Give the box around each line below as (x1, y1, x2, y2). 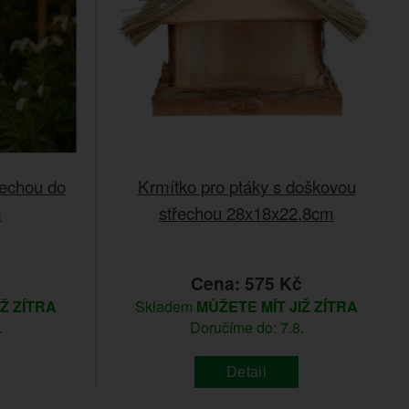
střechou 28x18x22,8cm (159, 200, 334, 225)
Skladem (135, 296, 196, 318)
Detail (226, 363, 267, 380)
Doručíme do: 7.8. (189, 317, 304, 339)
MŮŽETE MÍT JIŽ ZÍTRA (196, 296, 358, 318)
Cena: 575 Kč (191, 270, 302, 297)
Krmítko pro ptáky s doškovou (137, 173, 356, 199)
